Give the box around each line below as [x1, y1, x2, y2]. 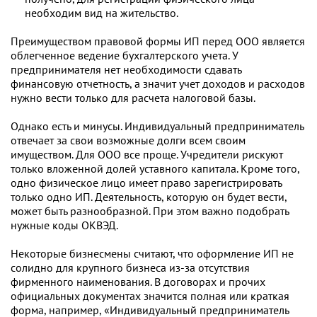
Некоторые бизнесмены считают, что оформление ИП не [11, 246, 294, 260]
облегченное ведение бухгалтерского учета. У [11, 48, 238, 62]
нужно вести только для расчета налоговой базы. [11, 91, 255, 105]
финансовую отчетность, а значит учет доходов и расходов [11, 76, 305, 91]
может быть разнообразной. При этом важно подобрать [11, 204, 289, 218]
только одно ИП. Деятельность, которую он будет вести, [11, 190, 287, 204]
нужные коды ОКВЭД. [11, 218, 118, 232]
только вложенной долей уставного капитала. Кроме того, [11, 161, 299, 175]
